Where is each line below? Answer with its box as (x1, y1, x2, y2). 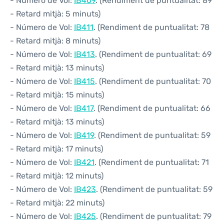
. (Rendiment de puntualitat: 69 (95, 49, 211, 59)
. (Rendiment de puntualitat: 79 (96, 211, 211, 221)
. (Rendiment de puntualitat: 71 (94, 157, 209, 167)
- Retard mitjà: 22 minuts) (10, 198, 104, 207)
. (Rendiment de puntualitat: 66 (93, 103, 210, 113)
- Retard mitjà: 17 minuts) (10, 144, 103, 153)
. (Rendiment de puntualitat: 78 (93, 22, 209, 32)
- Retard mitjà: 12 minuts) (10, 171, 103, 180)
